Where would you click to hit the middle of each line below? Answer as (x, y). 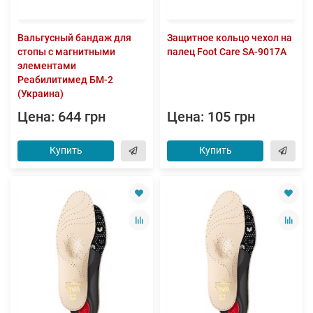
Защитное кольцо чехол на (230, 37)
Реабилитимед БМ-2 (65, 79)
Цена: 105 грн (211, 117)
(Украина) (41, 93)
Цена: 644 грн (61, 117)
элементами (47, 65)
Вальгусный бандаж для (74, 37)
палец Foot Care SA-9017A (227, 51)
